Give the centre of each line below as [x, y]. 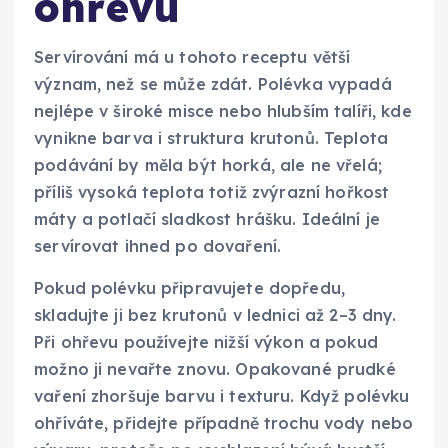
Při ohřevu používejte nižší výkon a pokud [206, 341]
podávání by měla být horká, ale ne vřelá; [208, 165]
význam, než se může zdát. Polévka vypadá [213, 84]
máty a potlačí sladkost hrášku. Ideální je [207, 219]
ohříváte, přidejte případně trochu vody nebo [224, 422]
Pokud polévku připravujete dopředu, [190, 287]
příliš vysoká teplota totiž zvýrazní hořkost [212, 192]
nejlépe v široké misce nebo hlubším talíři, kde [223, 111]
